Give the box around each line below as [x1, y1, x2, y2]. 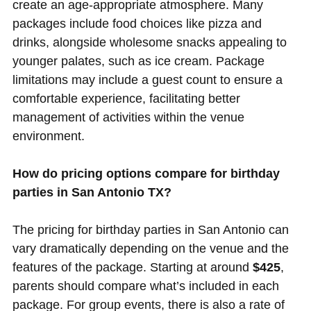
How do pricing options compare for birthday [12, 167, 280, 181]
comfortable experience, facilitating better [12, 92, 240, 106]
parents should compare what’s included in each [12, 279, 279, 294]
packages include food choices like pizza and [12, 17, 262, 31]
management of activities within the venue [12, 110, 244, 125]
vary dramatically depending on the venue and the [12, 242, 289, 256]
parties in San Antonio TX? [12, 185, 171, 200]
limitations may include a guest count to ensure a [12, 73, 283, 87]
